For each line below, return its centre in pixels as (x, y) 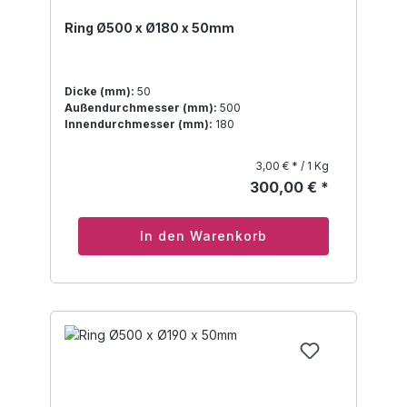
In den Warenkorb (203, 236)
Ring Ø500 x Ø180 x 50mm (149, 28)
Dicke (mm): (99, 92)
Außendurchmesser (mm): (141, 108)
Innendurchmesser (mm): (139, 124)
